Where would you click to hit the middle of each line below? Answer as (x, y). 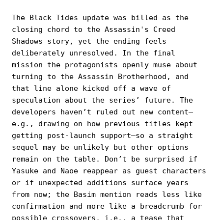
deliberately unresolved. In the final (94, 53)
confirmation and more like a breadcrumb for (107, 206)
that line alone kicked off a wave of (91, 89)
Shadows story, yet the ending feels (89, 41)
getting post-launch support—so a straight (102, 136)
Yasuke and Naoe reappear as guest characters (109, 171)
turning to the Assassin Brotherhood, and (100, 77)
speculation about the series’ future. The (102, 100)
